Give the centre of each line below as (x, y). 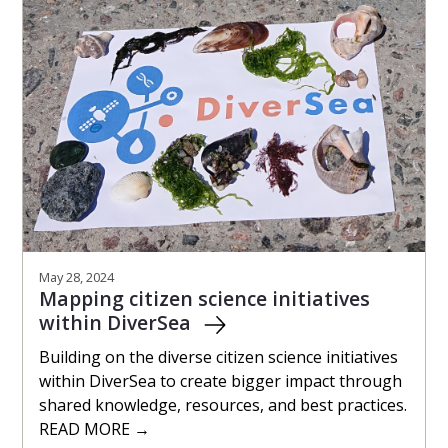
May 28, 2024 (76, 276)
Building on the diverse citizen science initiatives (218, 356)
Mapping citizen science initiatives (204, 298)
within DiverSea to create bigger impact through (220, 380)
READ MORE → (94, 428)
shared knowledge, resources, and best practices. (223, 404)
